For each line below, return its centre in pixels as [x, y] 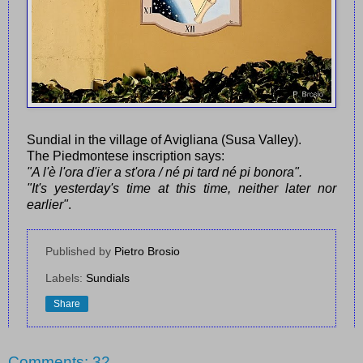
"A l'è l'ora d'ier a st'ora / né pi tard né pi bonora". [164, 172]
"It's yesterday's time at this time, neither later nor [181, 188]
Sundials [108, 278]
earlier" [47, 204]
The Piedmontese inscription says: [126, 156]
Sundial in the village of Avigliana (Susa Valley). [164, 139]
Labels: [66, 278]
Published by [80, 251]
